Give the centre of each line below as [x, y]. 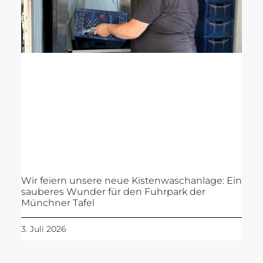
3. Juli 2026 [43, 229]
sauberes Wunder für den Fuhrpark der [113, 192]
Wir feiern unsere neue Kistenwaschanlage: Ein [131, 181]
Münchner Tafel [58, 203]
